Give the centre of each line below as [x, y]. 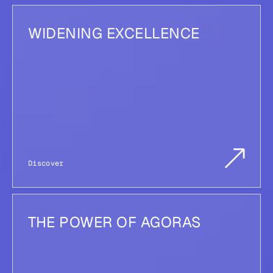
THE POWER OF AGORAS [115, 222]
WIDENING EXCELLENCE [114, 33]
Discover [46, 163]
